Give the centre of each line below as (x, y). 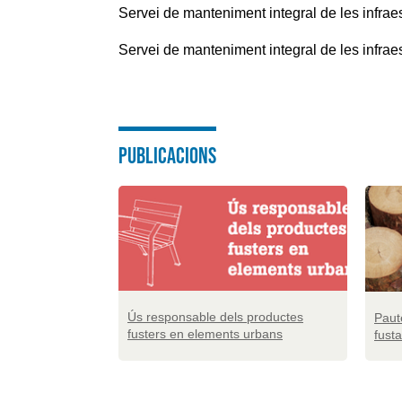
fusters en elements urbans (205, 334)
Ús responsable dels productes (215, 317)
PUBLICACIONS (167, 155)
